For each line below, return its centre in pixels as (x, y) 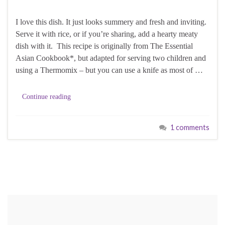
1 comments (190, 128)
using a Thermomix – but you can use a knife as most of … (109, 70)
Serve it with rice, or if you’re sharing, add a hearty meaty (107, 34)
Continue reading (46, 97)
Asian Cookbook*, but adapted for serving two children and (111, 58)
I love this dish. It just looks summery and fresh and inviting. (111, 22)
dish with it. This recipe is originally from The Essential (104, 46)
